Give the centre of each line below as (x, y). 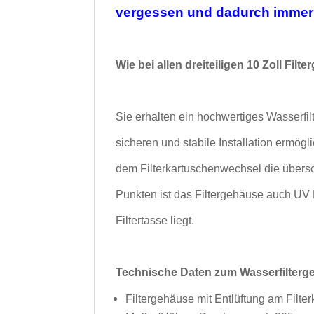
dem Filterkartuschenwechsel (190, 168)
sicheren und (150, 142)
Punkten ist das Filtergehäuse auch (205, 194)
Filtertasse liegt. (155, 220)
